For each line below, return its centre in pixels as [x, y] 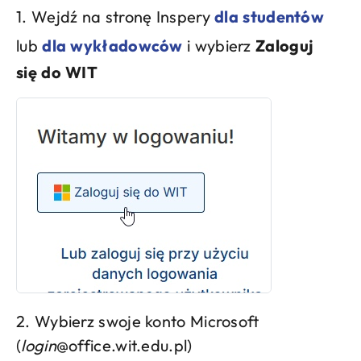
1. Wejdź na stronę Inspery [116, 17]
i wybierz [219, 46]
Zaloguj [284, 46]
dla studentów [270, 17]
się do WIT [57, 73]
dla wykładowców [112, 46]
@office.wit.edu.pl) [124, 346]
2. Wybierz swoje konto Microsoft [138, 322]
